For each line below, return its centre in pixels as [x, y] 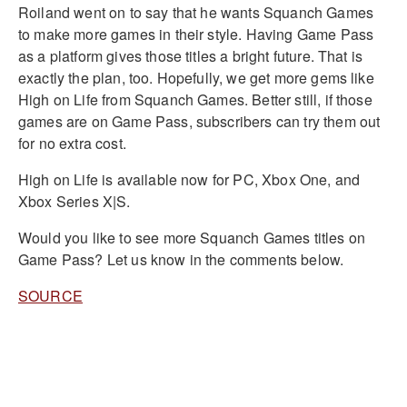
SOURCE [50, 295]
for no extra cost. [72, 143]
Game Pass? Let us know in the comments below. [181, 259]
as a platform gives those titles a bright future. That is [191, 55]
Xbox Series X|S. [74, 201]
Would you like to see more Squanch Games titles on [192, 237]
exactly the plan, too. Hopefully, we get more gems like [196, 77]
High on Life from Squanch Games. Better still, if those [195, 99]
